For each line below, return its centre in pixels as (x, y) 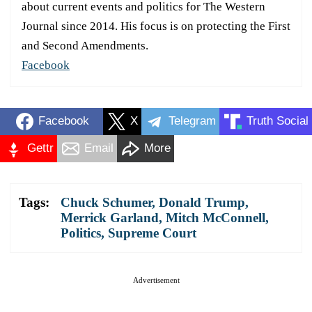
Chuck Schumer (106, 202)
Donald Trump (202, 202)
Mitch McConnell (216, 217)
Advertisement (156, 280)
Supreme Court (152, 233)
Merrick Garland (110, 217)
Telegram (192, 121)
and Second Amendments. (85, 45)
